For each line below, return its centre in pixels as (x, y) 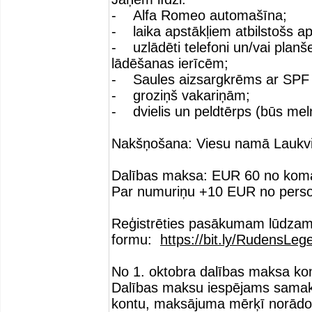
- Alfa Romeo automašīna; (199, 15)
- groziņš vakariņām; (181, 95)
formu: (136, 240)
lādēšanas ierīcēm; (170, 63)
